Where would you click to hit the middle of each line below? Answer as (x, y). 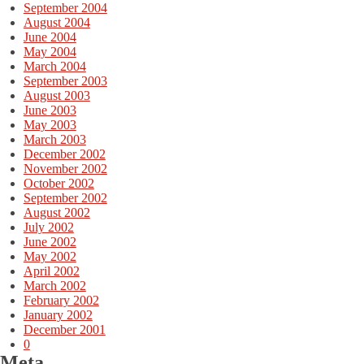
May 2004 (50, 51)
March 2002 (54, 285)
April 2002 (51, 271)
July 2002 (48, 227)
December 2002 (64, 154)
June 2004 (50, 37)
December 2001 (64, 329)
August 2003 (56, 95)
